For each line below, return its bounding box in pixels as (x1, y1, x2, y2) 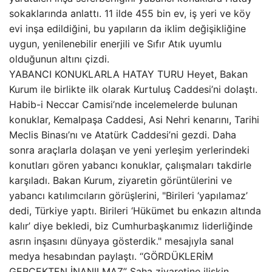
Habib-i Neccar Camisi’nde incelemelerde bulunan (9, 98, 237, 110)
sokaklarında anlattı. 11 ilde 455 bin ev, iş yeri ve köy (9, 7, 251, 19)
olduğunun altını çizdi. (9, 53, 109, 65)
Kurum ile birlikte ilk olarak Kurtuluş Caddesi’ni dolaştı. (9, 83, 257, 95)
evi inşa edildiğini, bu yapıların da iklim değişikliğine (9, 22, 246, 35)
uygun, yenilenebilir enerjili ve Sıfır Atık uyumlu (9, 38, 222, 50)
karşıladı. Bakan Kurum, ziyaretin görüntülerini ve (9, 174, 232, 186)
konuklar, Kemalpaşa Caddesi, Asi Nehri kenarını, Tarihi (9, 114, 259, 126)
